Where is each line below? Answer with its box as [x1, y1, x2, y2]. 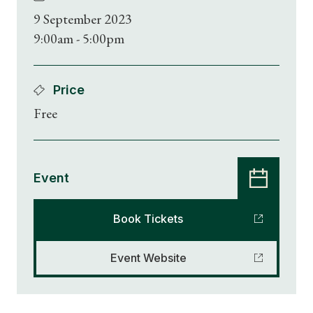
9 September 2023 [34, 10, 132, 28]
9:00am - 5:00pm [34, 29, 124, 48]
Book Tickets [113, 212, 183, 226]
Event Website [110, 251, 187, 265]
